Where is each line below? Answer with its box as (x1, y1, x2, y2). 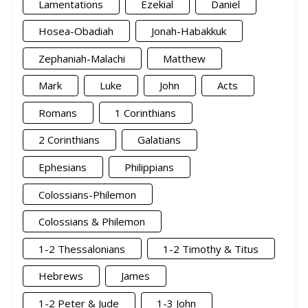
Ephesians (38, 160, 87, 174)
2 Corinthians (38, 133, 100, 147)
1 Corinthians (115, 105, 177, 120)
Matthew (163, 51, 206, 65)
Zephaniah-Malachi (38, 51, 126, 65)
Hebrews (38, 269, 84, 283)
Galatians (137, 133, 181, 147)
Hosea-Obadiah (38, 24, 114, 38)
